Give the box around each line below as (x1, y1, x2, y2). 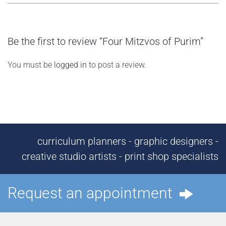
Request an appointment (8, 184, 180, 202)
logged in (54, 60, 87, 70)
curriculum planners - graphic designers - (37, 135, 218, 147)
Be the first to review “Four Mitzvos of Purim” (8, 35, 203, 47)
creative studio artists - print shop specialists (22, 150, 218, 162)
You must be (8, 60, 54, 70)
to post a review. (87, 60, 146, 70)
